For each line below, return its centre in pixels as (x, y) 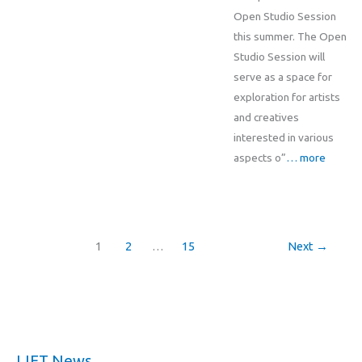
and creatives (266, 117)
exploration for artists (286, 97)
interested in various (283, 137)
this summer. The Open (290, 36)
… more (305, 157)
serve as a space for (282, 76)
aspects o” (259, 157)
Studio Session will (279, 56)
